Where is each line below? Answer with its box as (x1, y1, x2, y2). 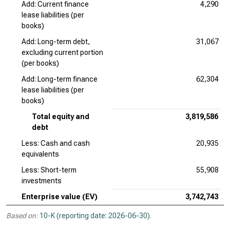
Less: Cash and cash (22, 139, 90, 147)
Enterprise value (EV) (22, 193, 98, 201)
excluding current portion (22, 48, 103, 56)
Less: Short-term (22, 166, 76, 174)
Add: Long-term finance (22, 75, 98, 83)
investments (22, 177, 62, 185)
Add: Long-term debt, (22, 37, 90, 46)
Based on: (6, 212, 38, 220)
